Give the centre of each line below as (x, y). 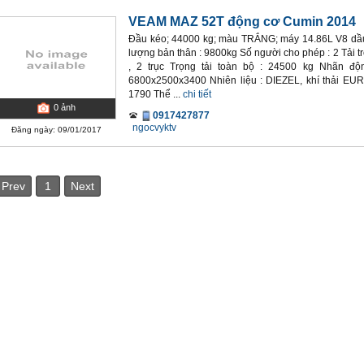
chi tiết (197, 94)
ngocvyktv (154, 128)
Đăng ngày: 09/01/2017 (56, 130)
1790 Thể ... (154, 94)
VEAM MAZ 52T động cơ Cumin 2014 (242, 22)
